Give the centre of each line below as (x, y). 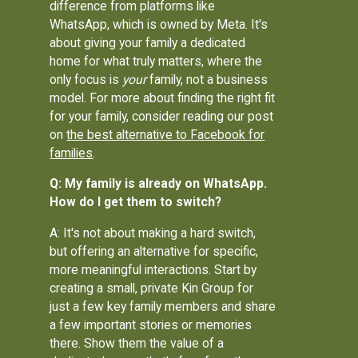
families (72, 153)
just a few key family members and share (163, 307)
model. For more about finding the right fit (163, 97)
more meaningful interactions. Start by (153, 270)
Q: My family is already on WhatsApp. (159, 184)
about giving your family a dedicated (148, 42)
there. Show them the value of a (137, 344)
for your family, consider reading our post (162, 116)
